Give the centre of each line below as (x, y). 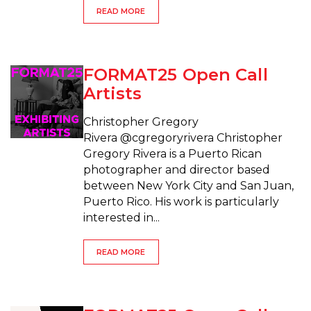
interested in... (121, 218)
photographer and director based (176, 170)
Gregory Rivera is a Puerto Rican (172, 154)
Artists (112, 94)
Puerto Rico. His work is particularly (181, 202)
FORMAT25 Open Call (175, 75)
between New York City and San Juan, (188, 186)
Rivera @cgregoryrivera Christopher (183, 138)
